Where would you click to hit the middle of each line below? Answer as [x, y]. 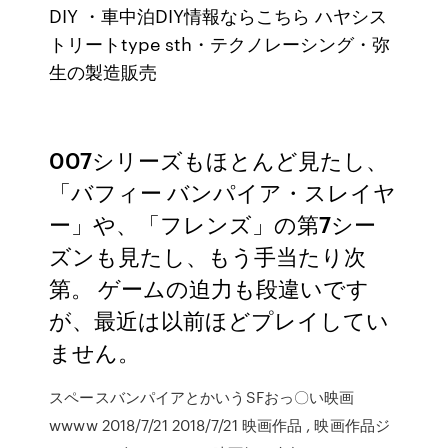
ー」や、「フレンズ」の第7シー [213, 223]
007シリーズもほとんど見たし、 [219, 159]
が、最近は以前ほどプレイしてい [219, 319]
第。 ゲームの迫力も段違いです [209, 287]
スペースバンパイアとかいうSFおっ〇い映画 [202, 397]
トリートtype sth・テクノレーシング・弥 [220, 43]
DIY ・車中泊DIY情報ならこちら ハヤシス [218, 15]
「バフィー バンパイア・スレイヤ [223, 191]
